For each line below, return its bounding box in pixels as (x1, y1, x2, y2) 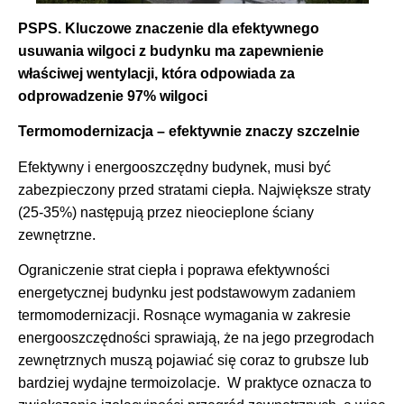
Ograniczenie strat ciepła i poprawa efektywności (18, 262, 330, 279)
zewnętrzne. (18, 226, 96, 243)
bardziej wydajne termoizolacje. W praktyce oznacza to (18, 375, 372, 391)
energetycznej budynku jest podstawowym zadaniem (18, 285, 355, 301)
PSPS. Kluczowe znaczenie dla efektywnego (18, 20, 319, 36)
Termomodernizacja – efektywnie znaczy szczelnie (18, 124, 360, 140)
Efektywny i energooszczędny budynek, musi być (18, 159, 331, 175)
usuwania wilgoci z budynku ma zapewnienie (18, 42, 324, 59)
